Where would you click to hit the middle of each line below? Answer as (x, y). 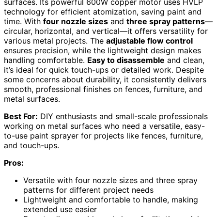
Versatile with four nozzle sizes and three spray (110, 180)
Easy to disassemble (126, 60)
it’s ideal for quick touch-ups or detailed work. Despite (104, 70)
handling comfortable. (46, 60)
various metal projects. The (55, 40)
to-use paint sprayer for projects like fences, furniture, (103, 135)
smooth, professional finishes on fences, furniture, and (103, 89)
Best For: (21, 116)
